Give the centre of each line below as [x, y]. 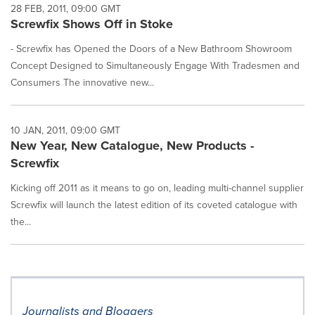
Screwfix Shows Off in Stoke [92, 24]
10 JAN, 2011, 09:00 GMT [65, 130]
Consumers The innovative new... [82, 82]
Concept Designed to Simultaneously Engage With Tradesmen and [155, 65]
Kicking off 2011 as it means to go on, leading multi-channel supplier [157, 188]
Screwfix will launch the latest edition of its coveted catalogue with [154, 205]
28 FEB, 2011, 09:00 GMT [66, 8]
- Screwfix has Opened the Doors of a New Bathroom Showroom [151, 49]
